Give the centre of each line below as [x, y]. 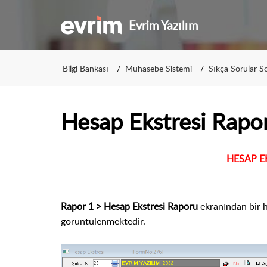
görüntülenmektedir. [103, 221]
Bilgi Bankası [86, 68]
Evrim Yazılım [164, 25]
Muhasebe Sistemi [159, 68]
